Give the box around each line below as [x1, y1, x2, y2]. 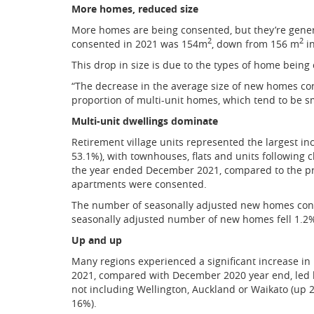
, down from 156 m [212, 36, 299, 50]
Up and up [71, 233, 122, 247]
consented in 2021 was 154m [71, 36, 207, 50]
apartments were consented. [71, 177, 207, 191]
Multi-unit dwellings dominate [71, 114, 218, 128]
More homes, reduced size [71, 1, 198, 15]
